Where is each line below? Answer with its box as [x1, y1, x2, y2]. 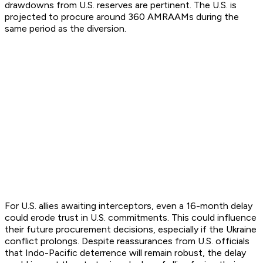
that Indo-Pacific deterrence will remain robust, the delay [5, 247, 246, 259]
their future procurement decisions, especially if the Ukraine [5, 224, 257, 235]
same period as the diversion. [5, 23, 126, 35]
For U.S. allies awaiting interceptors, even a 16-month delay [5, 200, 252, 212]
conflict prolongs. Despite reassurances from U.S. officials [5, 235, 249, 247]
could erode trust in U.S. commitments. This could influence [5, 212, 257, 224]
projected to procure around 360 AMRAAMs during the [5, 11, 239, 23]
